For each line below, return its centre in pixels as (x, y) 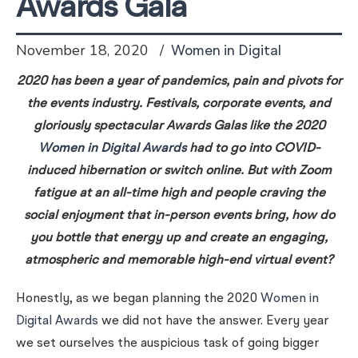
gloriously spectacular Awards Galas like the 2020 (179, 126)
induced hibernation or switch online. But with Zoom (179, 171)
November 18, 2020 (84, 50)
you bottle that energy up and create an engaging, (179, 238)
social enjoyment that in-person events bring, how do (179, 216)
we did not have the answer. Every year (213, 321)
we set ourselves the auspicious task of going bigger (167, 344)
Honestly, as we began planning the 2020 (138, 299)
